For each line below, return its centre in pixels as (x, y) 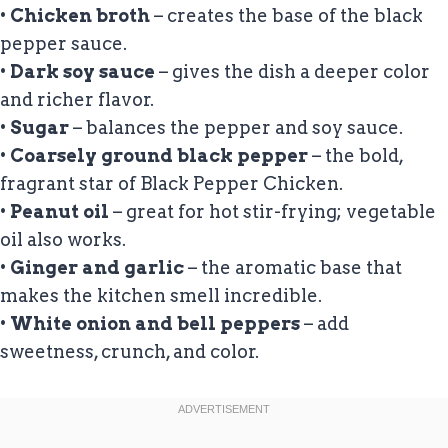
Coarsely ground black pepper (159, 156)
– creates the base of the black (286, 16)
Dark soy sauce (82, 72)
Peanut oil (59, 212)
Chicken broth (80, 16)
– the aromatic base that (293, 268)
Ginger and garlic (97, 268)
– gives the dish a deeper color (292, 72)
